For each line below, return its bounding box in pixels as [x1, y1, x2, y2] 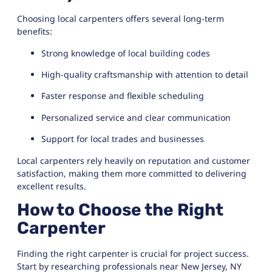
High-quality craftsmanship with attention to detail [41, 69, 248, 81]
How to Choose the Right [17, 199, 223, 220]
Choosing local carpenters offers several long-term [17, 13, 224, 25]
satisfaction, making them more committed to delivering [17, 167, 246, 179]
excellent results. [17, 180, 86, 192]
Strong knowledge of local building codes [41, 47, 210, 59]
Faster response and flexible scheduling [41, 90, 204, 102]
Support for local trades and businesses [41, 133, 204, 145]
